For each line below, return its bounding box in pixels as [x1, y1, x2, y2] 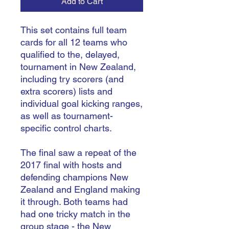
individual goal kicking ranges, [20, 98, 143, 109]
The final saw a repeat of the [20, 147, 136, 158]
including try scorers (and [20, 74, 124, 84]
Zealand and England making [20, 184, 140, 195]
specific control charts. [20, 123, 112, 133]
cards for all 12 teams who [20, 37, 127, 48]
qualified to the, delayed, [20, 49, 120, 60]
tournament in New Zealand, [20, 61, 136, 72]
